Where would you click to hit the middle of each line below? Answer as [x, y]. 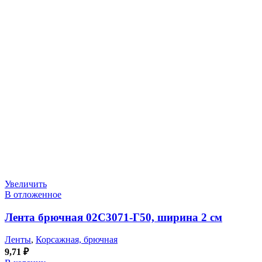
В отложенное [33, 194]
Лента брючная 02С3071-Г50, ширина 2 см [113, 217]
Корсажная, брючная [77, 240]
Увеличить [26, 184]
